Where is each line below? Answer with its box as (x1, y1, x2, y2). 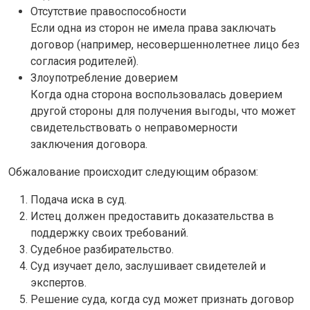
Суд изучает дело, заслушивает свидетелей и (30, 259, 266, 273)
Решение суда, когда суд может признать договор (30, 292, 294, 306)
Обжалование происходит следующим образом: (8, 165, 258, 179)
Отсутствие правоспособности (30, 4, 186, 18)
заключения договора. (30, 137, 147, 151)
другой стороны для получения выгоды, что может (30, 104, 295, 118)
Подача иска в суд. (30, 192, 127, 206)
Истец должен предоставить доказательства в (30, 209, 274, 223)
